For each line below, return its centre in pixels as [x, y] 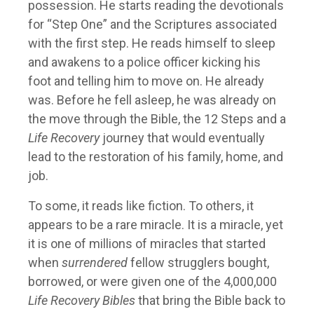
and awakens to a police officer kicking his [144, 62]
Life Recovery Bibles [82, 301]
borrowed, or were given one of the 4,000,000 [152, 282]
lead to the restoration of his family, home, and [156, 157]
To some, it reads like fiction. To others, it [141, 206]
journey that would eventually [182, 138]
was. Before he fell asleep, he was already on [152, 100]
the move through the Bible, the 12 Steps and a [157, 119]
